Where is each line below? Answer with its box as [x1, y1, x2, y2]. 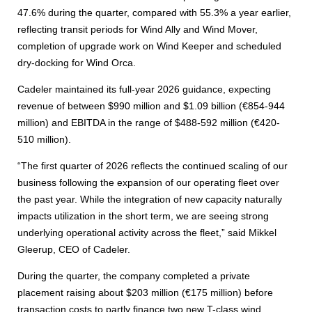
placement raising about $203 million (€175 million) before [17, 287, 273, 299]
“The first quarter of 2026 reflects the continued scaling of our [17, 160, 288, 172]
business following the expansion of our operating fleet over [17, 177, 279, 189]
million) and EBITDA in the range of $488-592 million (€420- [17, 117, 280, 129]
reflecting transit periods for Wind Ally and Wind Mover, [17, 24, 258, 36]
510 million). [17, 134, 71, 146]
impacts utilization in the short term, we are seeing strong [17, 210, 269, 222]
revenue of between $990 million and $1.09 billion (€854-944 [17, 100, 285, 112]
